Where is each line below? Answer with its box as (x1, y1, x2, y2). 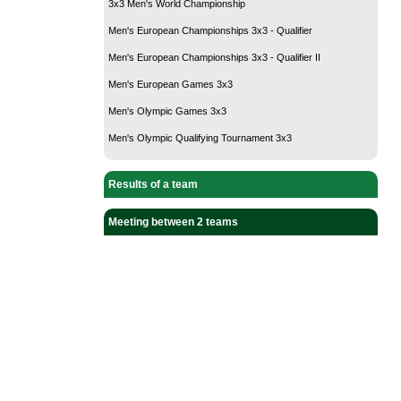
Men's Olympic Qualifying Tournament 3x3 (108, 132, 292, 143)
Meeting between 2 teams (108, 215, 238, 228)
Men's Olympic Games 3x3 (108, 105, 226, 116)
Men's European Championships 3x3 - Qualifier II (108, 51, 320, 63)
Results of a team (108, 177, 198, 191)
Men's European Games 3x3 (108, 78, 233, 90)
